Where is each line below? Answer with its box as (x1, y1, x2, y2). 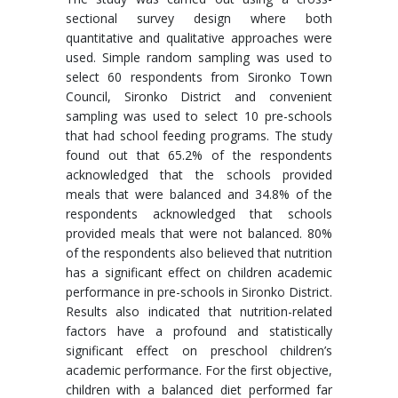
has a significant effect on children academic (65, 264, 333, 281)
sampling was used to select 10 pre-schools (65, 107, 333, 124)
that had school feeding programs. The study (65, 127, 333, 144)
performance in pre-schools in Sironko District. (65, 283, 333, 300)
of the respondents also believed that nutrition (65, 244, 333, 261)
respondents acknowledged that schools (65, 205, 333, 222)
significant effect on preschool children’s (65, 342, 333, 359)
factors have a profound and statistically (65, 322, 333, 339)
